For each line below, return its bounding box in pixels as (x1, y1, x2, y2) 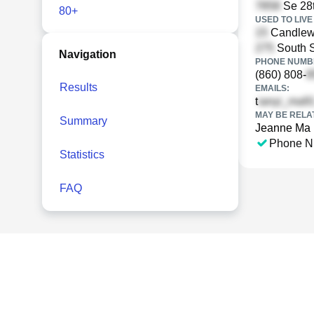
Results (60, 81, 97, 93)
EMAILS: (255, 83, 289, 93)
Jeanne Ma (255, 122, 310, 134)
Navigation (59, 48, 116, 60)
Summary (60, 115, 107, 127)
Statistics (60, 149, 104, 161)
